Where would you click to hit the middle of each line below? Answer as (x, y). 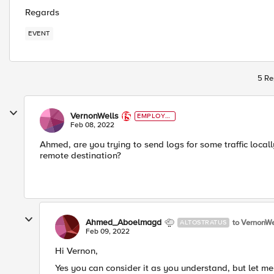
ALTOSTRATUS (203, 222)
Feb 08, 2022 (92, 125)
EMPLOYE (154, 116)
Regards (42, 12)
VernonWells (94, 116)
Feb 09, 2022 (108, 231)
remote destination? (80, 155)
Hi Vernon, (76, 251)
